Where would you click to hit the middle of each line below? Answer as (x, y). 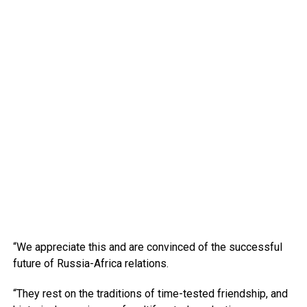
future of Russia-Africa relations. (90, 264)
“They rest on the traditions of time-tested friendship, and (150, 294)
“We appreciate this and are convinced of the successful (147, 247)
